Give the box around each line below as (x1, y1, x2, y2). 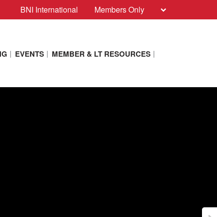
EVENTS (15, 48, 44, 59)
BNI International (20, 4, 78, 15)
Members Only (94, 4, 144, 15)
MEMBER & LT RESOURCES (51, 48, 151, 59)
